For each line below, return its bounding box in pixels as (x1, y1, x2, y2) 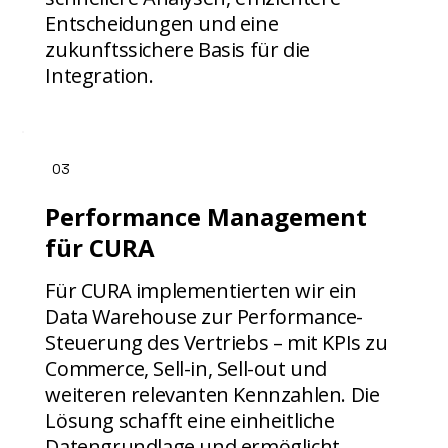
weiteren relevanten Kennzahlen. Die (45, 380, 380, 408)
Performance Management (45, 199, 368, 233)
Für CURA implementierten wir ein (45, 276, 357, 304)
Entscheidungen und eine (45, 10, 279, 38)
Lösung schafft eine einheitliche (45, 406, 335, 434)
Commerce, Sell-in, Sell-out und (45, 354, 327, 382)
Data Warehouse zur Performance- (45, 302, 363, 330)
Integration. (45, 62, 154, 90)
